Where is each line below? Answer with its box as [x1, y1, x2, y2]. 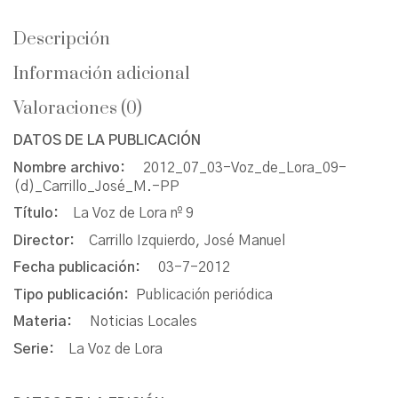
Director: [13, 233, 89, 248]
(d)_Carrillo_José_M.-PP [13, 179, 179, 194]
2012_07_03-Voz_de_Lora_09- [143, 160, 346, 175]
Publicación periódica [136, 287, 273, 302]
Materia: [13, 314, 90, 330]
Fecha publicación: [13, 260, 158, 275]
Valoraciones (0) [13, 98, 142, 121]
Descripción [13, 28, 110, 52]
